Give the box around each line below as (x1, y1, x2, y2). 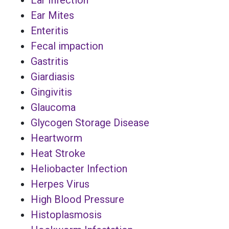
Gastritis (31, 55, 68, 67)
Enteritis (31, 24, 68, 37)
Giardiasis (31, 70, 75, 83)
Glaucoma (31, 101, 76, 113)
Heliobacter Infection (31, 162, 127, 175)
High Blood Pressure (31, 193, 124, 205)
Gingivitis (31, 85, 72, 98)
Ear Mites (31, 9, 74, 21)
